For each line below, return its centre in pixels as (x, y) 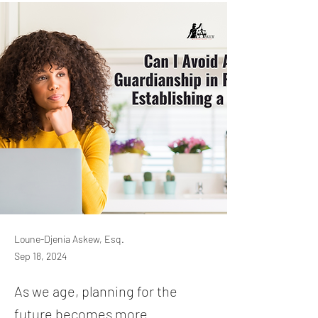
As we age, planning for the (96, 291)
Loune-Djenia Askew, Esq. (69, 239)
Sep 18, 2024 (40, 256)
